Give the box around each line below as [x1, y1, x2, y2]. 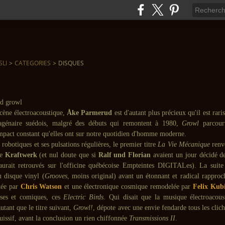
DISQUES [58, 59, 84, 67]
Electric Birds [63, 193, 104, 201]
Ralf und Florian [98, 151, 151, 159]
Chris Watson [20, 183, 62, 190]
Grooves [44, 172, 67, 180]
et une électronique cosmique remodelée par [64, 183, 193, 190]
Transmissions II [129, 214, 175, 222]
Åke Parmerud [67, 109, 113, 117]
